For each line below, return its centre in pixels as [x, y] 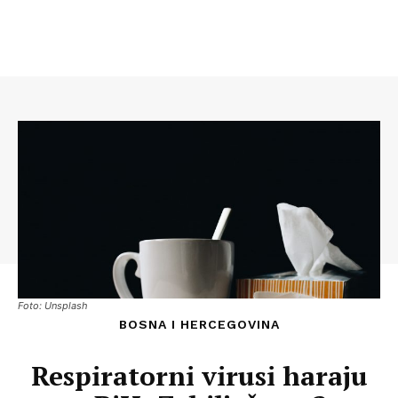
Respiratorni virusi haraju [199, 376]
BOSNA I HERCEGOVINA [199, 324]
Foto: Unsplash [53, 306]
